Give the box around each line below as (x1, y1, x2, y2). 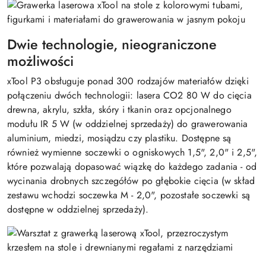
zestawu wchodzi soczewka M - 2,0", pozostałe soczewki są (7, 188, 250, 202)
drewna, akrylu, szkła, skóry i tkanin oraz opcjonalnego (7, 103, 232, 116)
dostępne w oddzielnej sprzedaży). (7, 202, 149, 216)
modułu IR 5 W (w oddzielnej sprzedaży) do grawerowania (7, 117, 248, 131)
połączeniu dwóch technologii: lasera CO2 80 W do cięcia (7, 88, 252, 102)
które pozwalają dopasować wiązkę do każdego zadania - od (7, 160, 256, 173)
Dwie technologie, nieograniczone (7, 34, 217, 55)
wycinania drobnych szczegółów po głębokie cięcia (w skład (7, 174, 255, 188)
